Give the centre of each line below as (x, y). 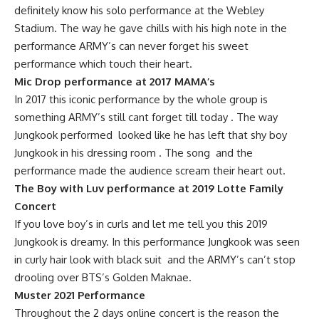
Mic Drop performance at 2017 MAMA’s (116, 81)
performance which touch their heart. (103, 63)
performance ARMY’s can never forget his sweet (131, 46)
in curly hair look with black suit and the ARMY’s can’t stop (155, 259)
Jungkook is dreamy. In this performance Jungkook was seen (157, 241)
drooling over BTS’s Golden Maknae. (103, 277)
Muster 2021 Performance (80, 295)
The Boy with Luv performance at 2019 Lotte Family (149, 188)
